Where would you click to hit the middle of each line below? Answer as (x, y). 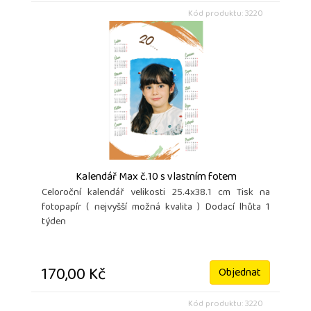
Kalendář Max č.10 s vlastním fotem (156, 178)
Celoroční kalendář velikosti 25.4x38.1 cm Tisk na (156, 194)
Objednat (240, 274)
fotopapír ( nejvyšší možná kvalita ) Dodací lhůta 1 (156, 208)
